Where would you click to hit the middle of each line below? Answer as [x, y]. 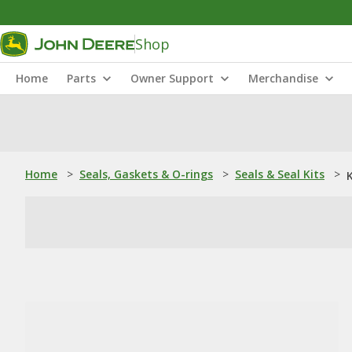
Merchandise [283, 78]
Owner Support [172, 78]
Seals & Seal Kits [280, 174]
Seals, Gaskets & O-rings [146, 174]
